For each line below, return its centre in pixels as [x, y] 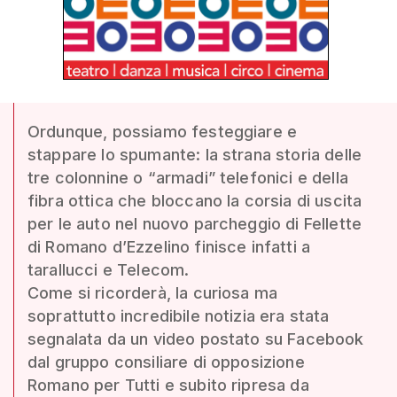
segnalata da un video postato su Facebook [196, 339]
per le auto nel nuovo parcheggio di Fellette [195, 224]
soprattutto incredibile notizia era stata [179, 316]
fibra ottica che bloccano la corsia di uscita [195, 201]
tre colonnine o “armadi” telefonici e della [188, 178]
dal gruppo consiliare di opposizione [166, 362]
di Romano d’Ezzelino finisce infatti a [169, 247]
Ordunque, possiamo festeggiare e [163, 132]
